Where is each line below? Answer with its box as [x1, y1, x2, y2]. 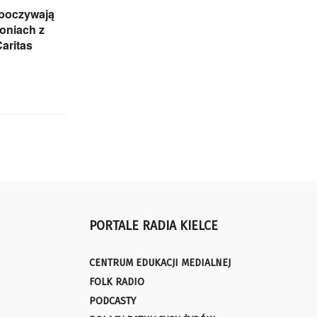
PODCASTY [89, 294, 136, 307]
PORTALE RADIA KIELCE [89, 218, 218, 234]
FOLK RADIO [89, 275, 144, 288]
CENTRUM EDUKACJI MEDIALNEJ [89, 256, 231, 269]
